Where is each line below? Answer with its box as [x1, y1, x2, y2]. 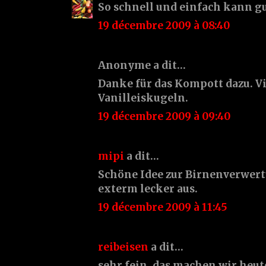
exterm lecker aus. [98, 182, 198, 195]
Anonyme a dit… [98, 58, 186, 72]
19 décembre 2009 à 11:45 [98, 200, 227, 214]
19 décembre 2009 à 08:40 [98, 18, 230, 32]
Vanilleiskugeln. [98, 91, 188, 104]
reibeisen [98, 240, 148, 254]
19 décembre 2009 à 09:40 [98, 109, 230, 123]
